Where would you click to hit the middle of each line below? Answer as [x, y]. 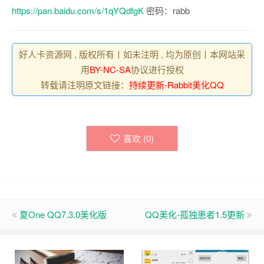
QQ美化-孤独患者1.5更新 [195, 214]
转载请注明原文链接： [85, 84]
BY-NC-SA [110, 69]
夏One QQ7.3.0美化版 [63, 214]
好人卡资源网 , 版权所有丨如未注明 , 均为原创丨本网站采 [132, 54]
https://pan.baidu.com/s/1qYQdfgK [78, 10]
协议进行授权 [157, 69]
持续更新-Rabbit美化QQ [176, 84]
